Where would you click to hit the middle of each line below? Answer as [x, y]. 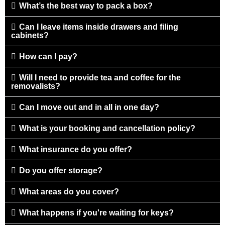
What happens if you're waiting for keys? [96, 212]
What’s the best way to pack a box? [86, 6]
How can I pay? [48, 56]
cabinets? [30, 35]
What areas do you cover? [69, 191]
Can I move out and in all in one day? [89, 107]
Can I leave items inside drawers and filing [99, 27]
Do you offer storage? [61, 170]
